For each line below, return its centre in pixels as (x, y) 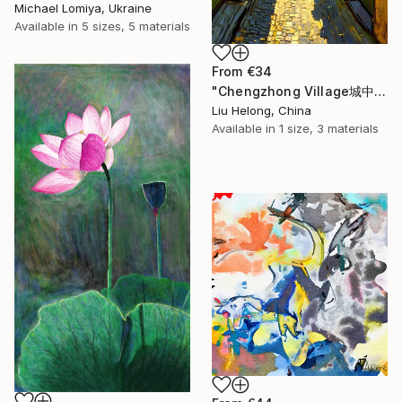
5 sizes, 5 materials (136, 26)
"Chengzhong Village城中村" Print (380, 92)
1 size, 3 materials (329, 129)
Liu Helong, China (262, 111)
